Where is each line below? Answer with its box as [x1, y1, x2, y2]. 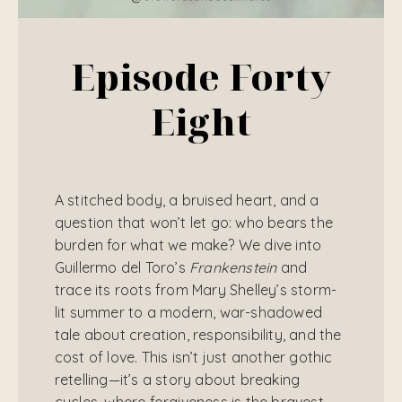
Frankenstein [189, 258, 277, 276]
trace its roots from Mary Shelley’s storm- [54, 280, 337, 299]
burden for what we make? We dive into [54, 235, 322, 254]
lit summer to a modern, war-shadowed [54, 302, 322, 321]
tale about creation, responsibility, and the [54, 325, 342, 344]
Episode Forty [71, 51, 331, 101]
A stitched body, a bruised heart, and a [54, 190, 319, 209]
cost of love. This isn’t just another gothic [54, 347, 333, 366]
